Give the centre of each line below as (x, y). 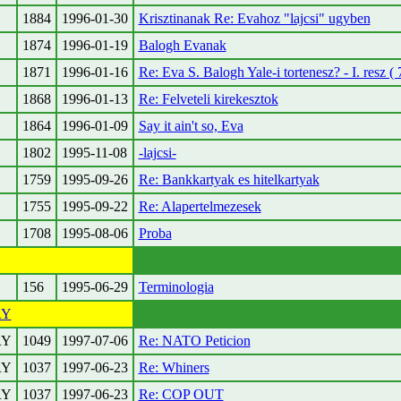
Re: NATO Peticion (194, 341)
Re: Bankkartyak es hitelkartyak (229, 179)
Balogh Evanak (182, 45)
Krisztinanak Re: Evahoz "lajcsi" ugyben (254, 18)
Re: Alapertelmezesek (200, 206)
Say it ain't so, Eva (191, 126)
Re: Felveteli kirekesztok (208, 99)
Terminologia (176, 287)
